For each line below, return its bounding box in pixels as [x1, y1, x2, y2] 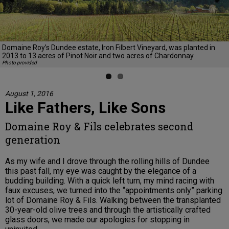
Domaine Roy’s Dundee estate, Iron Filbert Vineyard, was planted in [2, 43, 215, 52]
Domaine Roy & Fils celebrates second [5, 119, 193, 133]
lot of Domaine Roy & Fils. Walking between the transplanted [5, 195, 221, 205]
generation [5, 132, 60, 146]
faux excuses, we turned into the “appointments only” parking [5, 185, 222, 195]
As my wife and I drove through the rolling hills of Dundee [5, 156, 210, 166]
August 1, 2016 [5, 89, 53, 98]
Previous [5, 6, 23, 12]
